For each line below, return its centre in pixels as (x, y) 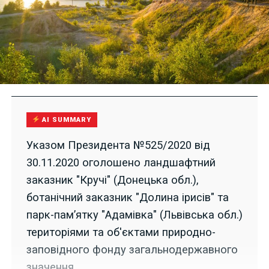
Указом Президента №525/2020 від (118, 145)
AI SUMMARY (66, 119)
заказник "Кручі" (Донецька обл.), (112, 180)
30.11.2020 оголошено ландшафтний (121, 162)
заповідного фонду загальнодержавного (132, 249)
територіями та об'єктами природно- (121, 232)
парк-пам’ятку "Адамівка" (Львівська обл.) (134, 214)
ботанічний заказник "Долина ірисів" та (127, 197)
